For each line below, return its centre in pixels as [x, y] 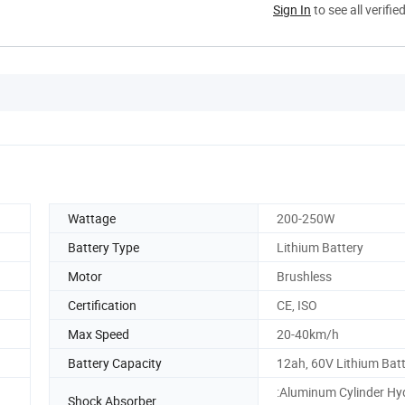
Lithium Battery [320, 247]
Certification [102, 305]
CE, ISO [297, 305]
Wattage [92, 218]
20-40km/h [308, 334]
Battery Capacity [115, 363]
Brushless [304, 276]
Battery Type [104, 247]
